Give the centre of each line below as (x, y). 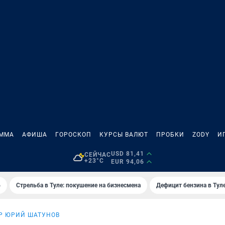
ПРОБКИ (170, 135)
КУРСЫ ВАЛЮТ (124, 135)
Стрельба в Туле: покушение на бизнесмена (78, 185)
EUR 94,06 (127, 162)
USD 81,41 (127, 154)
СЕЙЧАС (97, 155)
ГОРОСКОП (73, 135)
